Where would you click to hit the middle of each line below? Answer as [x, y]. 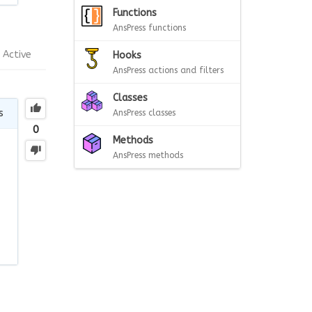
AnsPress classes [144, 113]
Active [17, 54]
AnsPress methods [148, 155]
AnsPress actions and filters [168, 70]
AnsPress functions [149, 28]
